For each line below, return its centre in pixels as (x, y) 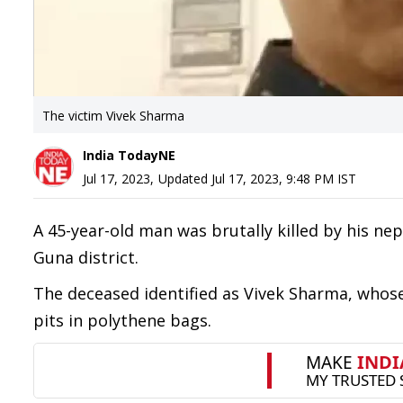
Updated (185, 179)
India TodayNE (129, 155)
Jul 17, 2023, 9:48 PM (273, 179)
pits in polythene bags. (122, 320)
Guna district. (86, 257)
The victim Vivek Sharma (113, 116)
